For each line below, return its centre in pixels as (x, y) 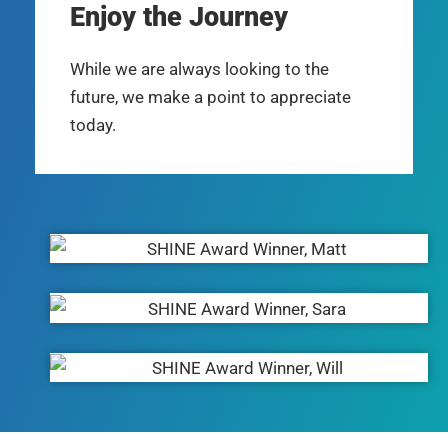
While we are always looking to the (199, 68)
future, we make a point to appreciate (210, 96)
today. (93, 124)
